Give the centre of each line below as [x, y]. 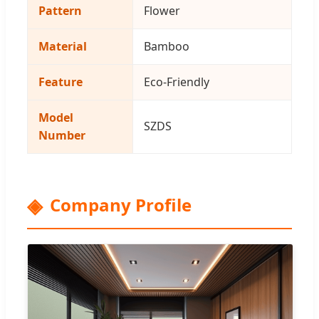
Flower [162, 11]
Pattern [60, 11]
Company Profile [121, 205]
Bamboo [167, 47]
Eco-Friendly [177, 82]
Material [63, 47]
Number [62, 136]
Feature [61, 82]
